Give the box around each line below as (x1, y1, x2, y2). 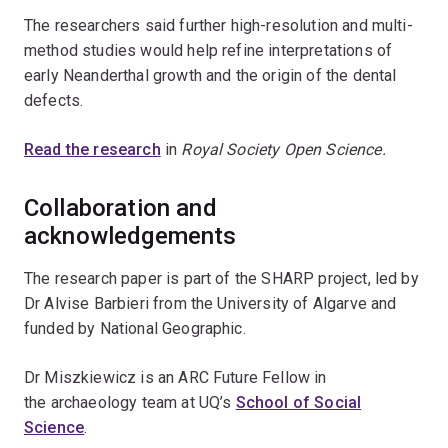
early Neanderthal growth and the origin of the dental (24, 66, 397, 85)
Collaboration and (24, 194, 217, 222)
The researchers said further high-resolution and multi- (24, 16, 413, 35)
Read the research (24, 140, 161, 159)
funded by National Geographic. (24, 319, 246, 338)
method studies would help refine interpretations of (24, 41, 393, 60)
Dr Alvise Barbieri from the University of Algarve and (24, 294, 397, 313)
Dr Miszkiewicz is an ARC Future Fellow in (24, 368, 327, 387)
